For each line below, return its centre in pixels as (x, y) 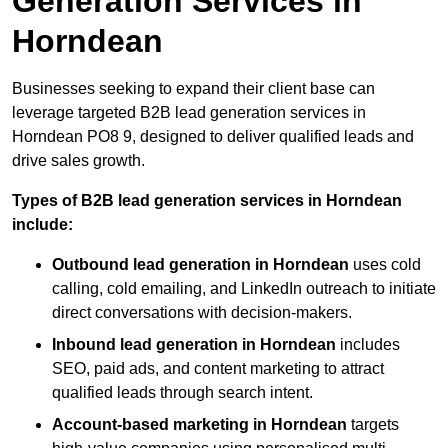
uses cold (385, 264)
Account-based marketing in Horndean (199, 424)
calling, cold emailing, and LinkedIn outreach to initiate (244, 288)
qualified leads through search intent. (182, 392)
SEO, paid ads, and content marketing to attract (218, 368)
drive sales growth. (80, 160)
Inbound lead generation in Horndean (194, 344)
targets (373, 424)
